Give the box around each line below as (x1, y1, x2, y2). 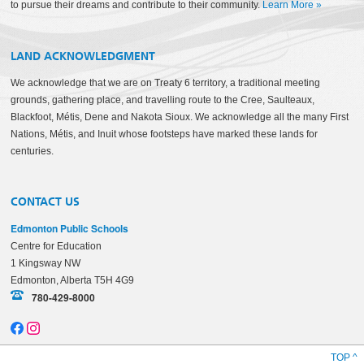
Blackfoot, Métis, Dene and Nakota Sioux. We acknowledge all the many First (11, 110, 349, 123)
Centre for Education (11, 240, 102, 252)
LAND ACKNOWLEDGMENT (11, 49, 156, 63)
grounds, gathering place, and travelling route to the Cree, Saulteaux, (11, 93, 315, 106)
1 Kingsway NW (11, 257, 81, 269)
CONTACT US (11, 195, 80, 210)
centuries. (11, 145, 54, 157)
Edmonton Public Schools (11, 220, 129, 236)
